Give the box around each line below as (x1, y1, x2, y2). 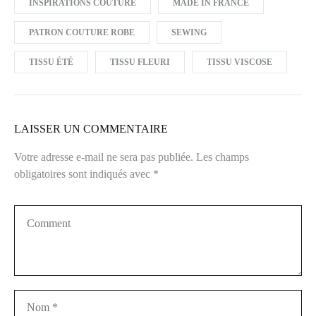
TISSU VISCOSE (207, 56, 272, 67)
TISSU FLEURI (110, 56, 170, 67)
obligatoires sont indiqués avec (14, 167, 153, 180)
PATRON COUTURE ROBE (29, 27, 135, 37)
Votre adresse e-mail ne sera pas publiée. (14, 150, 193, 163)
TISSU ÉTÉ (29, 56, 73, 67)
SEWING (171, 27, 207, 37)
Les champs (196, 150, 249, 163)
